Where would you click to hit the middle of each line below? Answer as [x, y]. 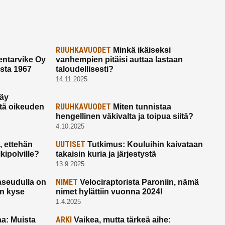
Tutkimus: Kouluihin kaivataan [144, 145]
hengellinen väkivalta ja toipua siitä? [124, 117]
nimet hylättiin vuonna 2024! [109, 192]
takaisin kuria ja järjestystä [106, 154]
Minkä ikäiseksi [141, 50]
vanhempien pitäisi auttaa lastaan [119, 60]
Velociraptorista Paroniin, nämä [138, 182]
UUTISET [70, 145]
